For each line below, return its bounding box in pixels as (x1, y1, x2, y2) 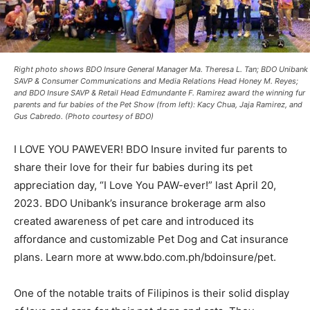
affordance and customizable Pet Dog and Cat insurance (14, 232, 289, 246)
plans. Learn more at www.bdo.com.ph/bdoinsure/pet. (14, 250, 276, 264)
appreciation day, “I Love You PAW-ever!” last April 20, (14, 179, 276, 192)
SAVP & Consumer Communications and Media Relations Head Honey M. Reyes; (14, 76, 298, 86)
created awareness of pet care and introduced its (14, 215, 254, 228)
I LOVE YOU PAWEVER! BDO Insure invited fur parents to (14, 143, 287, 156)
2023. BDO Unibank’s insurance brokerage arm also (14, 197, 266, 210)
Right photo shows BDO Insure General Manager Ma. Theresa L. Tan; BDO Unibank (14, 64, 308, 75)
